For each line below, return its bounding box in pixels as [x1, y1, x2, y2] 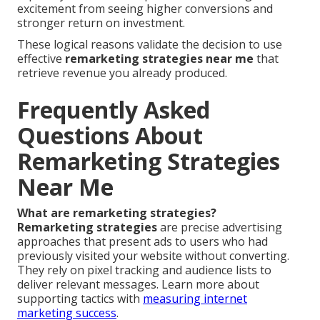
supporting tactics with [17, 290, 143, 306]
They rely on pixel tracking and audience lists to [17, 261, 271, 278]
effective [17, 50, 65, 66]
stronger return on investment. [17, 14, 185, 31]
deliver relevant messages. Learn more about [17, 276, 259, 292]
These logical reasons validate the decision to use [17, 36, 282, 52]
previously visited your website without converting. [17, 247, 289, 264]
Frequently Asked [17, 94, 210, 125]
